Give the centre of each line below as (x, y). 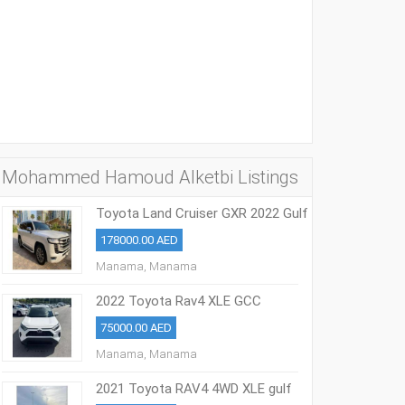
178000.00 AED (140, 240)
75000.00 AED (137, 328)
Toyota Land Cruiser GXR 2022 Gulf (202, 213)
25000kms (127, 316)
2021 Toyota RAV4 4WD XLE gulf (194, 389)
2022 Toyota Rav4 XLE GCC (179, 301)
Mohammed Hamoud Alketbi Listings (150, 177)
